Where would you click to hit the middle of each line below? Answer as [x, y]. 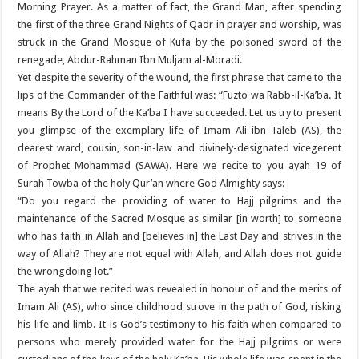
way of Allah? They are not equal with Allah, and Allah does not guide [179, 254]
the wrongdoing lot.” [66, 272]
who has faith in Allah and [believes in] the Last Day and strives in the [179, 236]
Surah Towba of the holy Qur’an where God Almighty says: [151, 184]
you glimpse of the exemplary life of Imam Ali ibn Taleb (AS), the [179, 131]
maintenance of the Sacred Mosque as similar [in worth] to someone [179, 219]
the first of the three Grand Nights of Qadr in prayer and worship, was [179, 25]
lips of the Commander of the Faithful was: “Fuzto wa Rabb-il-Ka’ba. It [179, 95]
